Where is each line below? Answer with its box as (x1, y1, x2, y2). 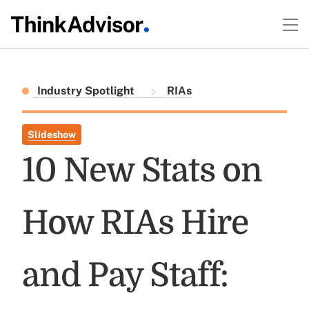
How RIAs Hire (22, 204, 248, 242)
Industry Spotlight (37, 84, 137, 97)
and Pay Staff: (22, 257, 229, 295)
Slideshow (28, 129, 76, 140)
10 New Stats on (22, 152, 262, 190)
